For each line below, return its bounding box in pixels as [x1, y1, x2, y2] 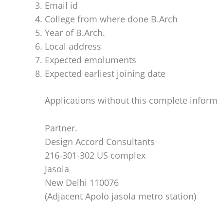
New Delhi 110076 [45, 176, 119, 188]
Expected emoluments [45, 54, 136, 66]
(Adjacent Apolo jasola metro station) [45, 190, 196, 202]
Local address [45, 40, 101, 53]
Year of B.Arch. [45, 27, 105, 39]
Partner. [45, 122, 77, 134]
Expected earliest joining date [45, 68, 165, 80]
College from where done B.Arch [45, 13, 178, 25]
